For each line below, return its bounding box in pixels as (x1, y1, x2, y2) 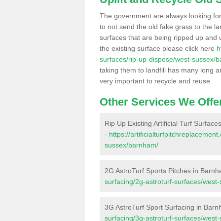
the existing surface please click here (100, 44, 217, 52)
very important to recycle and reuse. (100, 77, 212, 85)
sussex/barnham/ (105, 141, 158, 149)
